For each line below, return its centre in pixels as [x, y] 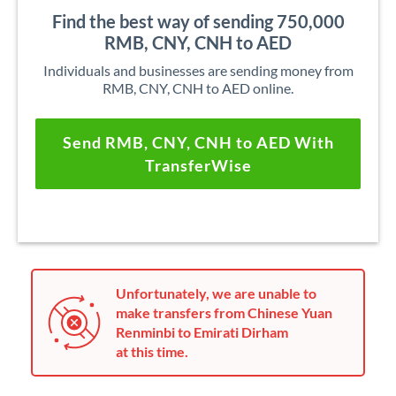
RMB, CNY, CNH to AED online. [198, 88]
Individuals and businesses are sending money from [198, 70]
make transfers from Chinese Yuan [224, 312]
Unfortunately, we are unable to [216, 293]
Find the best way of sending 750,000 [198, 21]
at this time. [152, 351]
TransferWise [198, 165]
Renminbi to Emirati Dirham [202, 332]
